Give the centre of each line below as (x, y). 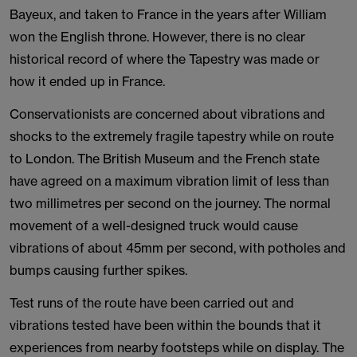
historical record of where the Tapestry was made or (165, 59)
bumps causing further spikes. (98, 270)
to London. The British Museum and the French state (165, 159)
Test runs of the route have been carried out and (152, 303)
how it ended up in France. (89, 81)
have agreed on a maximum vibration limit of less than (169, 181)
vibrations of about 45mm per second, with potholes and (178, 248)
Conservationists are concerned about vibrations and (167, 114)
